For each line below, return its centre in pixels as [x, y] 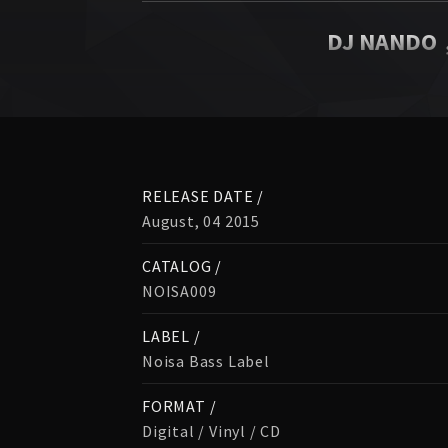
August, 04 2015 [201, 221]
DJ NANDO [382, 41]
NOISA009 [179, 291]
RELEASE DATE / [203, 196]
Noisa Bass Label [206, 361]
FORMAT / [179, 406]
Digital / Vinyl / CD [211, 431]
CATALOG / [182, 266]
